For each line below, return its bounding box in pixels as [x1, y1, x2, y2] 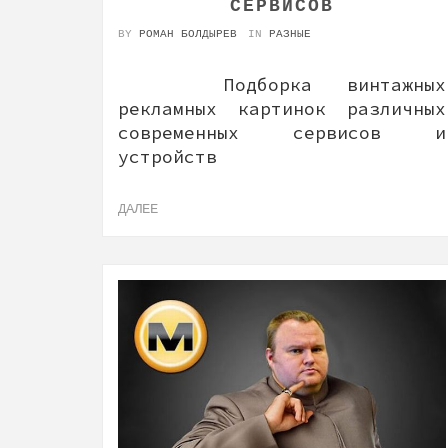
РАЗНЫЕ [269, 28, 311, 40]
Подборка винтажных [118, 73, 446, 96]
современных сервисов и [118, 121, 446, 144]
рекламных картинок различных [118, 97, 446, 120]
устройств [118, 145, 239, 168]
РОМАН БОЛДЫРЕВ [139, 28, 237, 40]
